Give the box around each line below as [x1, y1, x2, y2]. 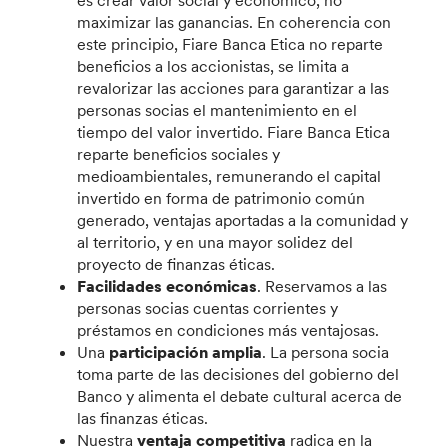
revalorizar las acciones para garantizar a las [77, 77, 390, 98]
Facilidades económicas [77, 275, 258, 296]
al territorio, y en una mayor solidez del [77, 231, 354, 252]
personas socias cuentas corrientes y [77, 297, 339, 318]
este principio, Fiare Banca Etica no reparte [77, 33, 384, 54]
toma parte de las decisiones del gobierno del [77, 363, 400, 384]
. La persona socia [262, 341, 390, 362]
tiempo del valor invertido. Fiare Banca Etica [77, 121, 391, 142]
